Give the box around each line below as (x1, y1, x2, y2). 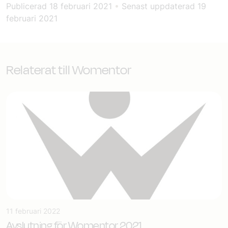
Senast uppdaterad (119, 1, 197, 11)
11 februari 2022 (6, 207, 60, 215)
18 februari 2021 (49, 1, 112, 11)
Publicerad (6, 1, 49, 11)
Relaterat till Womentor (6, 61, 131, 79)
